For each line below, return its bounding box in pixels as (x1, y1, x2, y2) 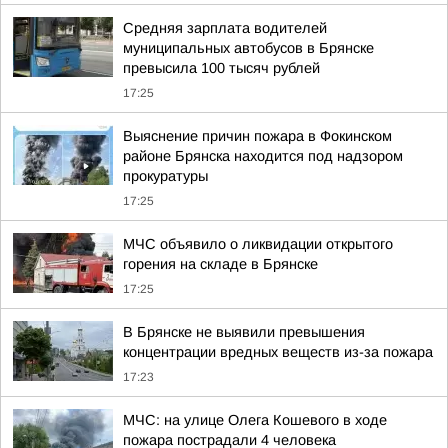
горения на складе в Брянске (123, 256, 318, 272)
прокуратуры (123, 168, 208, 184)
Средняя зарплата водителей (123, 20, 327, 36)
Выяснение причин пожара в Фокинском (123, 128, 392, 144)
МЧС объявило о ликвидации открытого (123, 236, 393, 252)
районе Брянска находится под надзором (123, 148, 403, 164)
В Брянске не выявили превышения (123, 324, 365, 340)
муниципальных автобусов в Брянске (123, 40, 374, 56)
